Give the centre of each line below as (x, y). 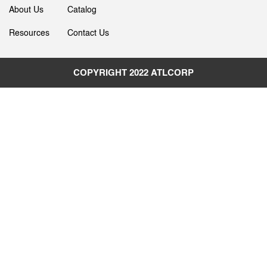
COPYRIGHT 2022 (112, 73)
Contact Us (88, 33)
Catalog (82, 10)
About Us (26, 10)
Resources (29, 33)
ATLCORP (172, 73)
